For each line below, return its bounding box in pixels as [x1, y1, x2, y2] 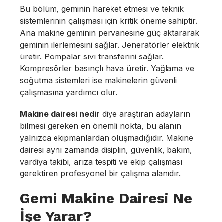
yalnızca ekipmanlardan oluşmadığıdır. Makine [20, 133, 193, 143]
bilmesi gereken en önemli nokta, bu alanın [20, 121, 181, 131]
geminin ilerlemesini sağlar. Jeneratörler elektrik [20, 40, 199, 50]
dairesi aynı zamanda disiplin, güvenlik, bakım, [20, 145, 192, 155]
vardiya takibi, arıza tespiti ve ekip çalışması [20, 157, 182, 166]
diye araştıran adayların [100, 109, 190, 119]
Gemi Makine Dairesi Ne [20, 189, 192, 207]
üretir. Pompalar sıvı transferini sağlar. [20, 52, 164, 61]
